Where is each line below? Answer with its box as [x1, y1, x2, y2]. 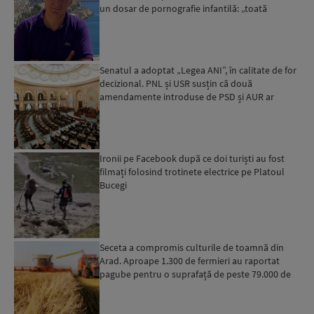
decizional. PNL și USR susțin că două [100, 77, 253, 90]
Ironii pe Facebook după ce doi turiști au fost [100, 152, 285, 165]
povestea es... [100, 15, 156, 28]
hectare [100, 280, 132, 294]
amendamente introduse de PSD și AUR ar [100, 90, 275, 103]
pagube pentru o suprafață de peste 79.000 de [100, 267, 292, 280]
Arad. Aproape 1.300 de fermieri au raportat [100, 254, 280, 267]
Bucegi [100, 179, 128, 192]
